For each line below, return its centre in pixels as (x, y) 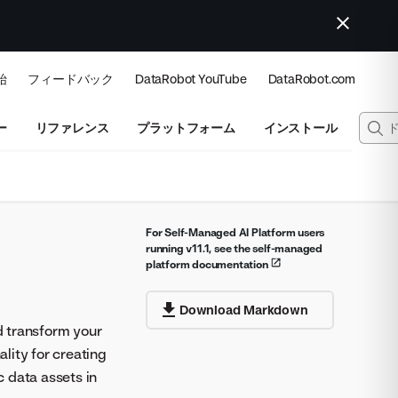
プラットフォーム (186, 127)
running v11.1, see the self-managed (235, 248)
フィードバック (71, 79)
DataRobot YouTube (191, 79)
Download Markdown (244, 310)
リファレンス (72, 127)
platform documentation (208, 264)
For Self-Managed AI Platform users (235, 232)
